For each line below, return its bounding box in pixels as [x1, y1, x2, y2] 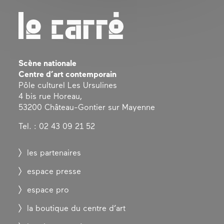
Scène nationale [18, 59, 77, 68]
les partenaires [27, 149, 81, 157]
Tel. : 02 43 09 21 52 [18, 122, 95, 131]
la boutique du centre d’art [27, 204, 126, 213]
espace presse [27, 167, 81, 176]
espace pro [27, 186, 69, 194]
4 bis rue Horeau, [18, 92, 82, 101]
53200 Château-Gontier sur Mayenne [18, 103, 155, 112]
